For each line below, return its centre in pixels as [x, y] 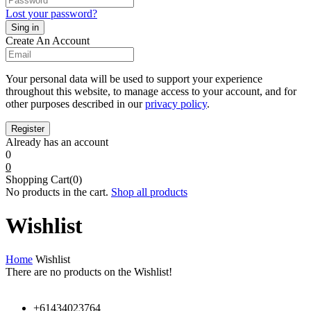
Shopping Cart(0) [44, 179]
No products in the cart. [57, 192]
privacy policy [176, 103]
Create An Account [48, 40]
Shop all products [149, 192]
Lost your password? [51, 13]
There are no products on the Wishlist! [89, 272]
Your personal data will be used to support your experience [134, 78]
